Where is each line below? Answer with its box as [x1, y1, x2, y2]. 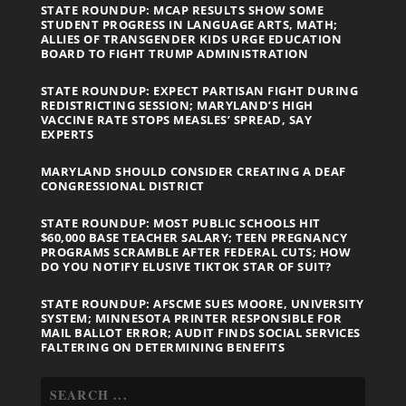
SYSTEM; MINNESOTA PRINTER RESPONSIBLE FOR [40, 310, 343, 327]
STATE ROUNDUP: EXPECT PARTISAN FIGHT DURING [40, 82, 359, 100]
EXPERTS [40, 126, 94, 143]
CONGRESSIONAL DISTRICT [40, 178, 205, 195]
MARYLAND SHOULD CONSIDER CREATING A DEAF [40, 163, 346, 180]
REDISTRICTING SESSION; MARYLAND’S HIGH [40, 97, 314, 114]
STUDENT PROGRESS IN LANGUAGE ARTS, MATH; [40, 16, 338, 34]
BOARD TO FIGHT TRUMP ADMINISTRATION [40, 45, 309, 63]
